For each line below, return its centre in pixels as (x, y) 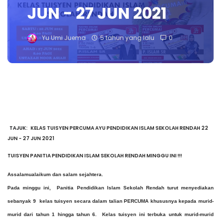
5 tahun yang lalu (127, 38)
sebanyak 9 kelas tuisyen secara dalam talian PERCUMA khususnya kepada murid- (110, 201)
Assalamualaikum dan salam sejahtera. (56, 175)
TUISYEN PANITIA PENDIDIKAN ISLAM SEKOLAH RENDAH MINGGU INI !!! (95, 156)
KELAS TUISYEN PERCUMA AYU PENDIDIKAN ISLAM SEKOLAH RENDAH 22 (119, 128)
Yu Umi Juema (64, 38)
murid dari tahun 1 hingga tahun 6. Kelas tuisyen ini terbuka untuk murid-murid (110, 215)
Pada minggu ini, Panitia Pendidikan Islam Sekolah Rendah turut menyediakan (110, 188)
